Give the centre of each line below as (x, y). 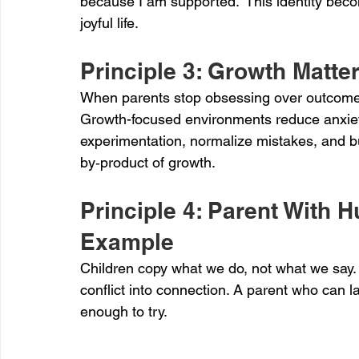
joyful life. (109, 23)
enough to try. (124, 311)
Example (127, 242)
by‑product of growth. (148, 162)
